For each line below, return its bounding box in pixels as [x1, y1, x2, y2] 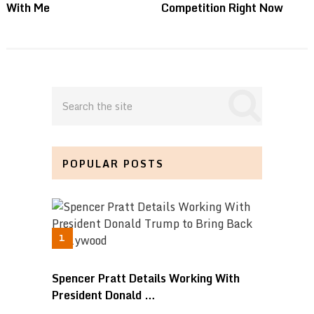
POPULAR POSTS [62, 155, 164, 172]
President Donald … [51, 285, 156, 304]
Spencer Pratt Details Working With [51, 268, 240, 287]
